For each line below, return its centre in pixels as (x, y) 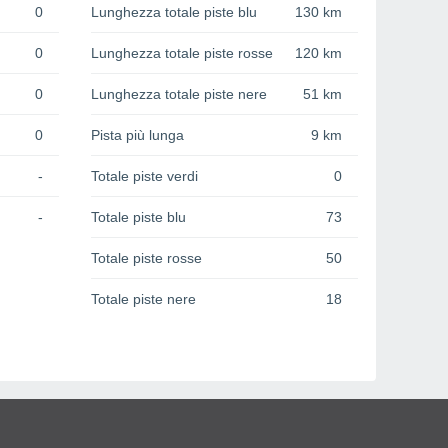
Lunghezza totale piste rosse (182, 53)
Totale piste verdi (144, 176)
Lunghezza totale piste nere (179, 94)
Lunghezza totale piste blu (174, 12)
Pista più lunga (137, 135)
